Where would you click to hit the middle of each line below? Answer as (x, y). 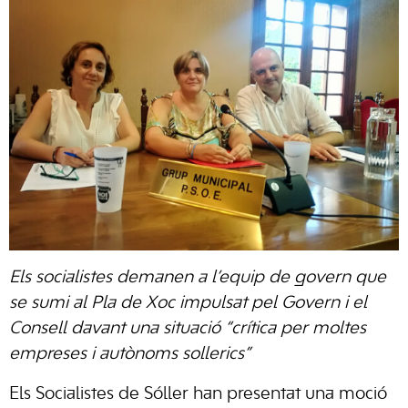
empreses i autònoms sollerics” (130, 354)
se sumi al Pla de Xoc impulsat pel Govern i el (188, 303)
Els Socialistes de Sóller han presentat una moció (198, 394)
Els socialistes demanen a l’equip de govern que (198, 278)
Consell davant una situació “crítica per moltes (188, 329)
